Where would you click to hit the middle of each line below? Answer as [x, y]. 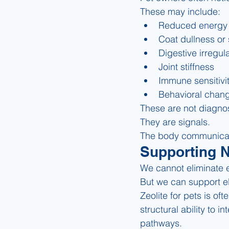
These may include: [180, 11]
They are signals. [175, 122]
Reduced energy [193, 25]
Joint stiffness [186, 66]
